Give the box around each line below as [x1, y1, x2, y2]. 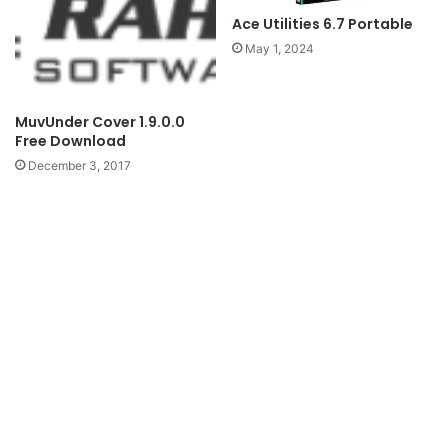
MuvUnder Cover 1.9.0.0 [15, 111, 185, 132]
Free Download [15, 130, 126, 151]
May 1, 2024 [245, 40, 314, 56]
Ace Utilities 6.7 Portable [232, 13, 413, 34]
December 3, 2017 [28, 157, 131, 173]
